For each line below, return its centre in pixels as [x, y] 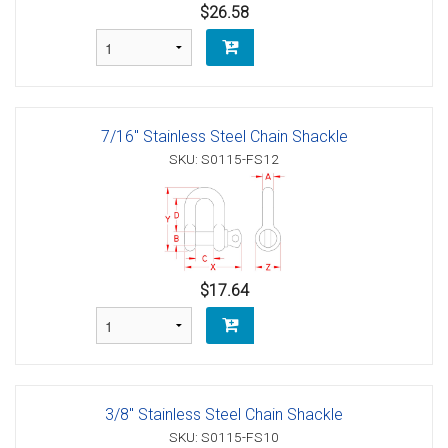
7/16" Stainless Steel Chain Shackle [224, 136]
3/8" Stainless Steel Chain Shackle [224, 414]
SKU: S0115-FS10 [224, 436]
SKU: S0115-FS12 [224, 158]
